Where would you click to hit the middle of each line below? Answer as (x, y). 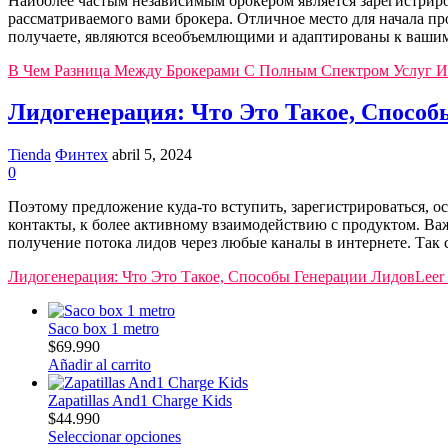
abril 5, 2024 (152, 155)
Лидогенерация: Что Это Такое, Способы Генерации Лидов (211, 277)
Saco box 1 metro (103, 329)
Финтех (81, 155)
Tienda (29, 155)
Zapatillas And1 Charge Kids (140, 401)
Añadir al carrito (99, 365)
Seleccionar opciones (114, 437)
